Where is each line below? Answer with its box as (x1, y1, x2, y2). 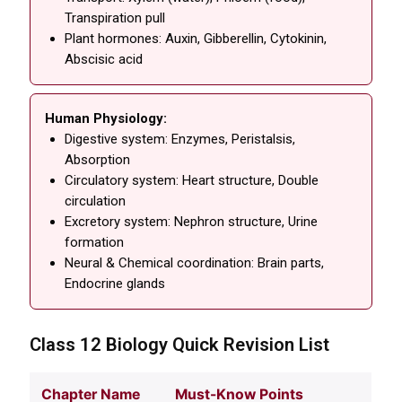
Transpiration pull (65, 10, 166, 27)
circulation (65, 193, 127, 210)
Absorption (65, 152, 131, 169)
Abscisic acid (65, 51, 144, 68)
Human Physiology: (45, 110, 168, 127)
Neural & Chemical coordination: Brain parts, (65, 255, 325, 272)
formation (65, 234, 125, 251)
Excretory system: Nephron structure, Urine (65, 214, 319, 231)
